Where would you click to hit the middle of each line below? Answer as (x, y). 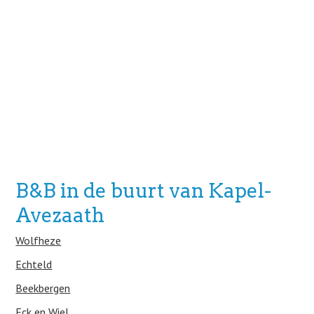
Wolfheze (39, 240)
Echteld (34, 264)
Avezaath (60, 215)
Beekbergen (43, 288)
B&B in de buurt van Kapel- (144, 191)
